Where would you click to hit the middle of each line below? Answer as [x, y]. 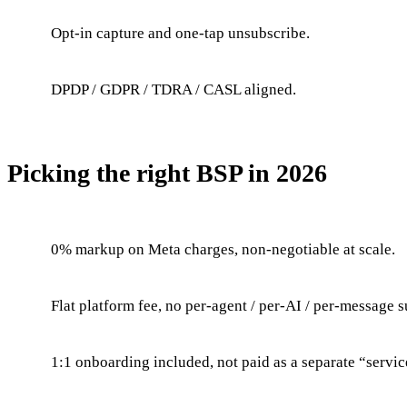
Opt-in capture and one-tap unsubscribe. [180, 33]
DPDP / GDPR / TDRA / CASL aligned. [174, 89]
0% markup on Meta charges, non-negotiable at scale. [223, 249]
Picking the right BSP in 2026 [167, 173]
